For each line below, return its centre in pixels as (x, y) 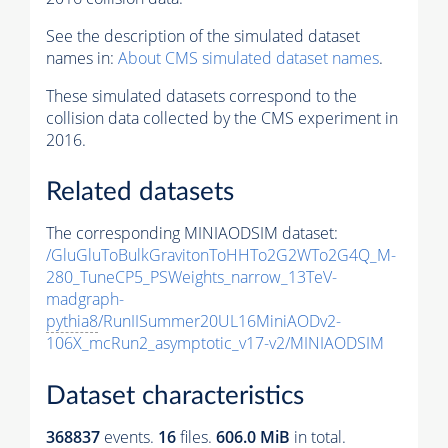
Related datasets (140, 192)
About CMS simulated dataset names (248, 57)
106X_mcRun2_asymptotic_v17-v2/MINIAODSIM (215, 343)
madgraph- (85, 299)
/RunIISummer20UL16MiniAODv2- (219, 321)
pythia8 (72, 321)
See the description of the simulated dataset (203, 35)
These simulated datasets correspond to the (201, 95)
